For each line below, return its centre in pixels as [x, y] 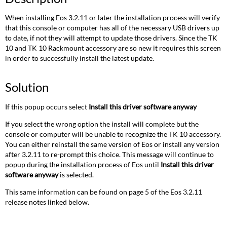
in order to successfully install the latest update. [81, 58]
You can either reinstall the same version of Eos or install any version [112, 144]
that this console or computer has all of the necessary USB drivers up [112, 28]
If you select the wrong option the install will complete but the [102, 124]
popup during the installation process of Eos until [83, 165]
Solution [27, 87]
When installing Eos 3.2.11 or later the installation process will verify [113, 18]
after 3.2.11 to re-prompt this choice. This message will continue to [110, 155]
